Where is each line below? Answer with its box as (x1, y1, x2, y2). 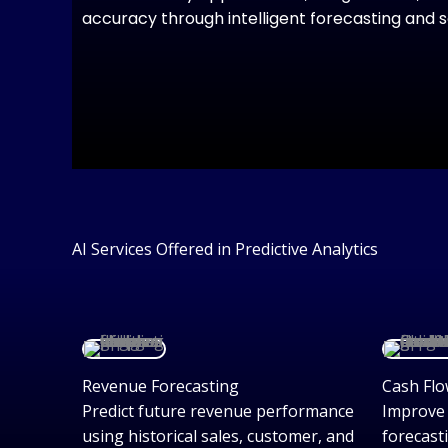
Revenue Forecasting (82, 375, 239, 397)
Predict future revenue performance (82, 400, 354, 422)
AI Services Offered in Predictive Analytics (72, 238, 378, 260)
